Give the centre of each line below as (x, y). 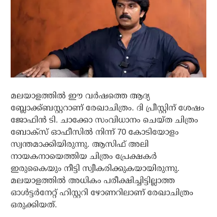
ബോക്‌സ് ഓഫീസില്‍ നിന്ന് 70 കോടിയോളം (95, 132)
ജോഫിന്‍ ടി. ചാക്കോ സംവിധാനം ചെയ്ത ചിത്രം (105, 120)
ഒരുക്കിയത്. (34, 205)
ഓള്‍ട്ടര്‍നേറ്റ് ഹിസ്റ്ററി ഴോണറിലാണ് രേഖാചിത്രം (102, 193)
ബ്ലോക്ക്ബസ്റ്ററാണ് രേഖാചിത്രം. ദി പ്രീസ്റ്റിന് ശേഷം (108, 108)
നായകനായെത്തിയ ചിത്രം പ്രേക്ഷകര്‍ (84, 156)
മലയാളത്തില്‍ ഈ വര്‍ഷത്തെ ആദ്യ (80, 96)
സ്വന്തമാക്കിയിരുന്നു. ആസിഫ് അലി (80, 144)
